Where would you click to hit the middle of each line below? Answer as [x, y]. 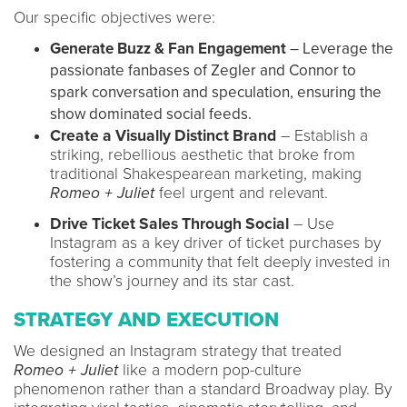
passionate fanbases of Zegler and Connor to [203, 70]
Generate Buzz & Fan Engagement [168, 48]
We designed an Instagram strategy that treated [178, 351]
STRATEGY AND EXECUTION [146, 319]
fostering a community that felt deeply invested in [220, 262]
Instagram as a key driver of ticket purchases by [215, 243]
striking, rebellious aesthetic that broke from [203, 154]
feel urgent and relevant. [243, 193]
